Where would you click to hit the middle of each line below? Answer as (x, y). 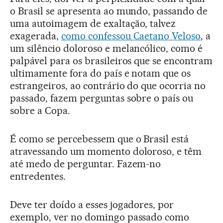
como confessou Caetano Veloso (131, 36)
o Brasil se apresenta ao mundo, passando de (109, 11)
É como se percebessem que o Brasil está (100, 139)
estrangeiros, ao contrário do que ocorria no (108, 86)
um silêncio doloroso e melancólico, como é (107, 48)
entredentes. (38, 176)
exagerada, (36, 36)
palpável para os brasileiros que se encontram (111, 61)
